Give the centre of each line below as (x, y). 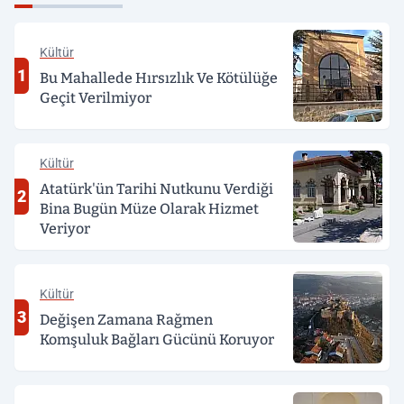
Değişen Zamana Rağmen (126, 320)
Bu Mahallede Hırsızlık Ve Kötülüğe (159, 78)
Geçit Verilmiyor (96, 98)
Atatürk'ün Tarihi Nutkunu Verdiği (156, 189)
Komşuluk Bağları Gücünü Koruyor (157, 340)
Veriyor (65, 229)
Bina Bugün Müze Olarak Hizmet (149, 209)
